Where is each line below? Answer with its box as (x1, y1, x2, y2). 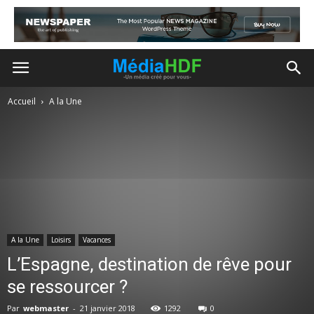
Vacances (83, 235, 111, 245)
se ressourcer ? (7, 276, 128, 297)
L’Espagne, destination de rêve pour (7, 254, 292, 275)
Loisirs (51, 235, 71, 245)
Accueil (8, 95, 36, 107)
